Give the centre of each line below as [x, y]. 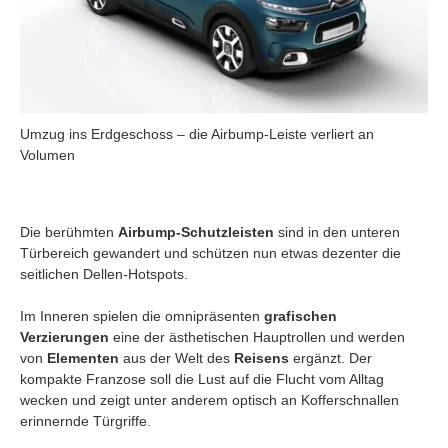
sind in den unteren [337, 231]
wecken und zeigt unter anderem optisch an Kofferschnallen [209, 399]
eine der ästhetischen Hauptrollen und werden [257, 336]
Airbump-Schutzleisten [196, 231]
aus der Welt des [174, 357]
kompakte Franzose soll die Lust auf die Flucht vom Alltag [202, 378]
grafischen [300, 315]
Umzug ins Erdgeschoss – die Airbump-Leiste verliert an [197, 133]
